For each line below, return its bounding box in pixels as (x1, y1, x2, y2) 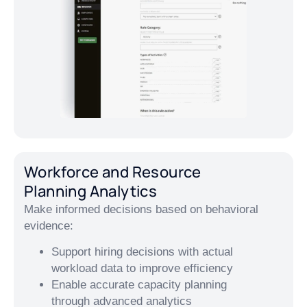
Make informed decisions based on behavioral (24, 203, 258, 216)
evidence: (24, 219, 73, 232)
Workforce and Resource (24, 162, 201, 182)
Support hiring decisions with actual (51, 245, 233, 259)
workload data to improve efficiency (51, 262, 233, 275)
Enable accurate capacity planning (51, 278, 227, 292)
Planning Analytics (24, 181, 158, 201)
